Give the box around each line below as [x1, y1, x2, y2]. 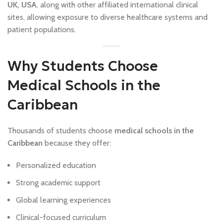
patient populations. [7, 24, 76, 34]
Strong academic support [16, 177, 101, 187]
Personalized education [16, 160, 96, 170]
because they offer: [43, 138, 111, 148]
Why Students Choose [7, 57, 158, 75]
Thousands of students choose [7, 125, 114, 135]
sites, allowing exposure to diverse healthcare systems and [7, 12, 208, 22]
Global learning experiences [16, 195, 111, 205]
